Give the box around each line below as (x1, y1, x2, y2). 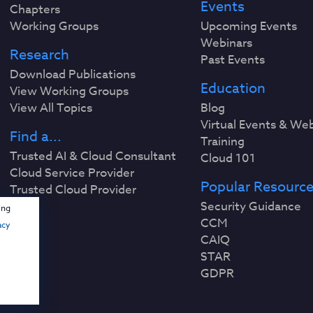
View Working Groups (10, 82, 129, 101)
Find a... (10, 126, 62, 147)
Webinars (200, 34, 252, 52)
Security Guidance (200, 198, 301, 216)
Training (200, 133, 245, 151)
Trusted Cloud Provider (10, 181, 137, 199)
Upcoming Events (200, 17, 297, 36)
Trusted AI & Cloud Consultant (10, 147, 177, 166)
